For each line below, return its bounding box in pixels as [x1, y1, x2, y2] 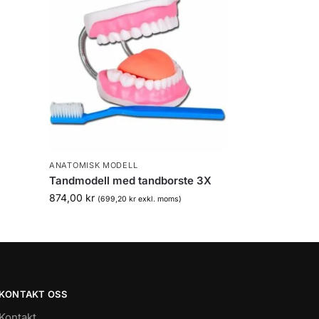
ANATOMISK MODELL [49, 159, 138, 170]
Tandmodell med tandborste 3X [49, 173, 212, 187]
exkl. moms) [136, 194, 182, 204]
